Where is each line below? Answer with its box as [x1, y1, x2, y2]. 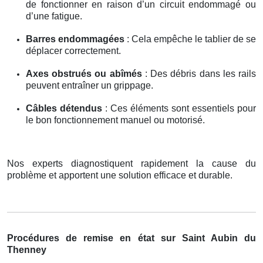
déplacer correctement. [26, 45, 121, 56]
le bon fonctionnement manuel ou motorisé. [26, 114, 205, 125]
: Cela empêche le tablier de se [124, 33, 256, 44]
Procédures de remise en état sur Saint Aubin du [7, 232, 256, 243]
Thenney [7, 244, 46, 255]
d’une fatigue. [26, 11, 82, 21]
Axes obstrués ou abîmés [26, 68, 142, 79]
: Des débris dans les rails [141, 68, 257, 79]
